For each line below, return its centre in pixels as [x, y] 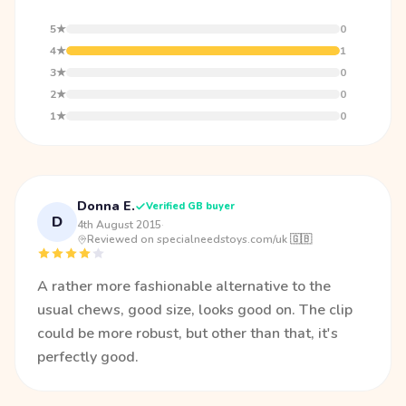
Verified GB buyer [190, 206]
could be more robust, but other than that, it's [188, 333]
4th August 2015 [119, 225]
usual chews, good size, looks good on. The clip [195, 310]
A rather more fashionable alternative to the [184, 286]
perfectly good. [88, 357]
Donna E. [106, 206]
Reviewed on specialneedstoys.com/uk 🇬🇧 [199, 239]
